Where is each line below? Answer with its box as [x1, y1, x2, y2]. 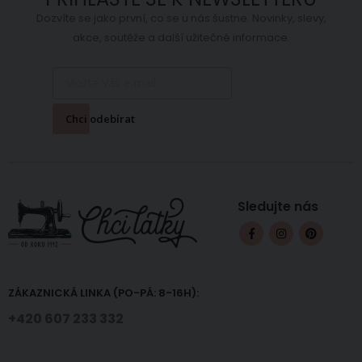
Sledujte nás [238, 197, 318, 217]
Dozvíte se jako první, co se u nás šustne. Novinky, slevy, [36, 10, 326, 26]
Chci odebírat [65, 112, 135, 127]
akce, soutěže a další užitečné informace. [72, 29, 290, 45]
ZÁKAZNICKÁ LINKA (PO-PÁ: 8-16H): [8, 284, 199, 301]
